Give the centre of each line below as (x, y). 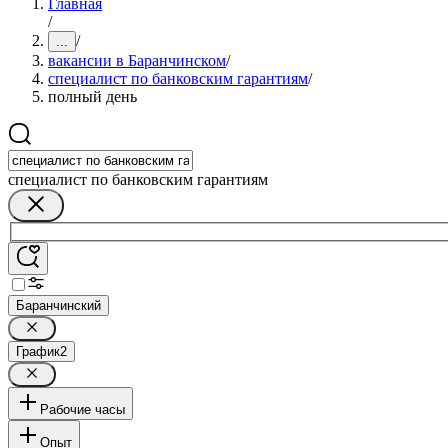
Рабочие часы (82, 409)
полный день (92, 96)
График (38, 351)
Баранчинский (58, 305)
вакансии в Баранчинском (137, 60)
